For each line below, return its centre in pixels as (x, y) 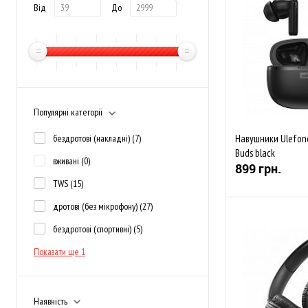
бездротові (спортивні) (93, 229)
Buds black (255, 153)
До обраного (273, 254)
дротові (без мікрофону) (96, 206)
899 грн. (258, 168)
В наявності (271, 277)
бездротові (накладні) (92, 138)
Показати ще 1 (59, 252)
